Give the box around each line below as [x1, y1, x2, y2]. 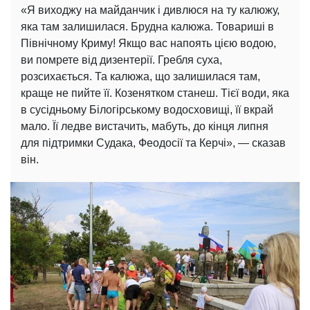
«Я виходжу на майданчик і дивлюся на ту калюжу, [21, 3, 280, 16]
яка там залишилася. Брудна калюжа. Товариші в [21, 20, 274, 33]
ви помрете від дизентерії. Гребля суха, [21, 53, 222, 66]
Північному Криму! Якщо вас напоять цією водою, [21, 37, 276, 49]
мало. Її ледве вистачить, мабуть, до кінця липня [21, 120, 268, 132]
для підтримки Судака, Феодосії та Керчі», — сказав [21, 136, 286, 149]
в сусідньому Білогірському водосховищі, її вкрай [21, 103, 273, 116]
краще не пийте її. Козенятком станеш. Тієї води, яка [21, 86, 289, 99]
